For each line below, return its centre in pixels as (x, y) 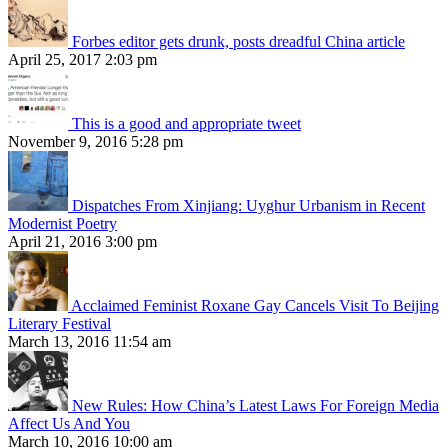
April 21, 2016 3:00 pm (82, 242)
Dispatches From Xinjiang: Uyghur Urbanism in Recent (248, 206)
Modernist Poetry (62, 224)
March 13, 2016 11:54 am (89, 342)
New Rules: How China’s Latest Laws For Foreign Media (255, 406)
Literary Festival (59, 324)
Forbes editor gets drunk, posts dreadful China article (238, 42)
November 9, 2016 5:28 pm (95, 142)
